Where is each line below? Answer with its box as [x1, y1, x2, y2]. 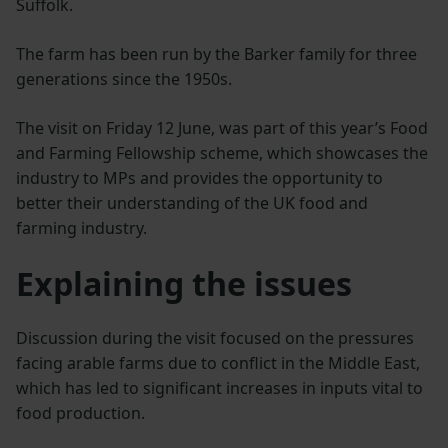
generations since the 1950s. [16, 67, 232, 90]
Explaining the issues [16, 261, 352, 305]
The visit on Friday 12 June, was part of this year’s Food [16, 116, 428, 139]
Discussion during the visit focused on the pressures [16, 326, 414, 349]
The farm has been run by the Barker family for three [16, 42, 417, 65]
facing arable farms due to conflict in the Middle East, [16, 351, 420, 374]
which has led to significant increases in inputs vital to [16, 376, 423, 399]
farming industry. [16, 216, 147, 239]
